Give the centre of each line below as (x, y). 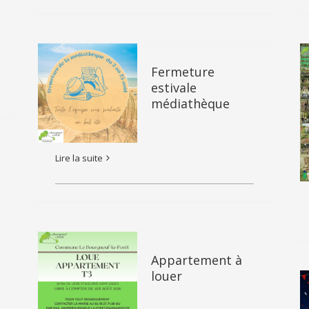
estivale (174, 88)
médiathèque (190, 103)
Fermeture (183, 72)
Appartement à (197, 260)
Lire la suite (79, 158)
